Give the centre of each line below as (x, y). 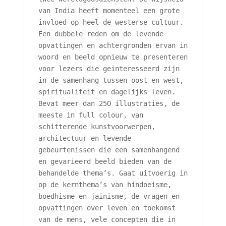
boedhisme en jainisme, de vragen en (109, 196)
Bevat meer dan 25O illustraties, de (109, 104)
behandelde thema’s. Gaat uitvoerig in (113, 173)
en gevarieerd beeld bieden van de (105, 162)
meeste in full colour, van (91, 115)
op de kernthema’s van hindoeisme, (105, 185)
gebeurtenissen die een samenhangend (109, 150)
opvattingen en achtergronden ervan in (113, 46)
